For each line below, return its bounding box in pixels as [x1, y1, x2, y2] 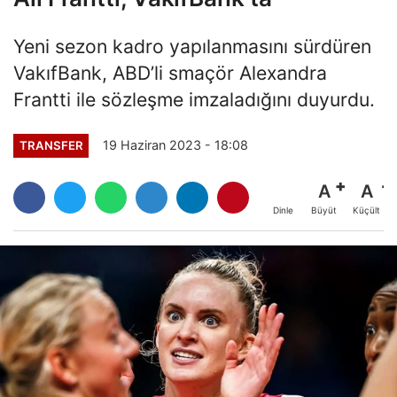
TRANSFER [19, 137, 83, 152]
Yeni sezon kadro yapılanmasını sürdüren [13, 34, 371, 58]
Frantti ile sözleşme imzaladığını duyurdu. [13, 87, 375, 111]
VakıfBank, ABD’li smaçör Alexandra [13, 60, 327, 84]
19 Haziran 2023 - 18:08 [103, 137, 249, 153]
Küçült [353, 205, 380, 216]
